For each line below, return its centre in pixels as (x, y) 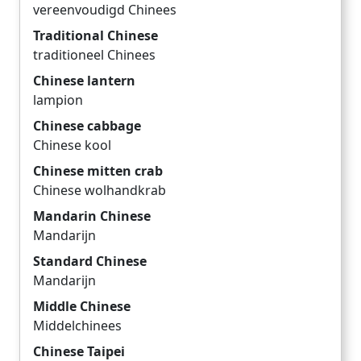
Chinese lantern (84, 81)
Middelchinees (77, 326)
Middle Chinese (82, 307)
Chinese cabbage (87, 126)
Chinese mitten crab (98, 171)
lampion (58, 100)
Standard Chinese (90, 261)
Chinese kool (72, 145)
